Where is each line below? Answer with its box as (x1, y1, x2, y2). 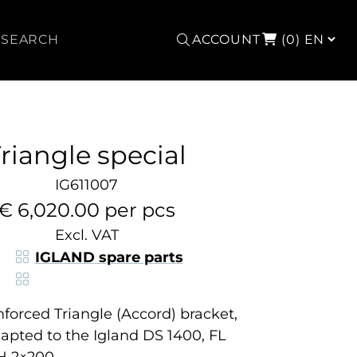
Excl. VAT (54, 226, 119, 244)
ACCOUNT (192, 32, 261, 47)
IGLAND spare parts (34, 249, 183, 266)
